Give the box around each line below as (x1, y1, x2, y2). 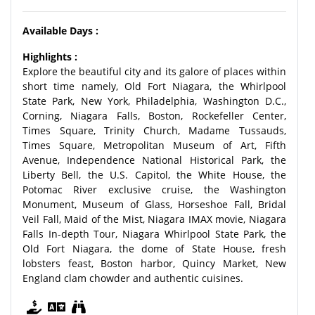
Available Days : (22, 24, 98, 37)
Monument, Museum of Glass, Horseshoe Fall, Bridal (22, 198, 286, 211)
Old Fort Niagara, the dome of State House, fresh (22, 242, 286, 255)
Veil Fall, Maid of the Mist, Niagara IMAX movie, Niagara (22, 212, 286, 226)
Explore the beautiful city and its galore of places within (22, 65, 286, 78)
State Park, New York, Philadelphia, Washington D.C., (22, 94, 286, 108)
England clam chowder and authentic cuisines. (22, 271, 243, 285)
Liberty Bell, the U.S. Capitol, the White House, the (22, 168, 286, 181)
